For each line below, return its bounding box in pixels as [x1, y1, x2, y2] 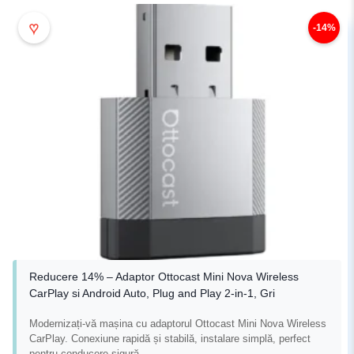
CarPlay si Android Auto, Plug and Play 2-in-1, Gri [29, 286, 275, 299]
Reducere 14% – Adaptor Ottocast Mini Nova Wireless [29, 269, 299, 283]
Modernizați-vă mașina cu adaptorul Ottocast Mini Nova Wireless [29, 317, 326, 330]
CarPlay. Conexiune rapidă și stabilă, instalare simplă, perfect [29, 332, 311, 345]
